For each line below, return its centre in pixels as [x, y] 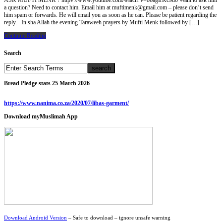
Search [13, 53]
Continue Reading [25, 36]
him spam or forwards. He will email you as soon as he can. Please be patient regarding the [110, 15]
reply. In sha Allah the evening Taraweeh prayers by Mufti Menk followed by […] [102, 23]
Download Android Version [35, 218]
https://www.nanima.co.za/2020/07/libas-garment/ [66, 103]
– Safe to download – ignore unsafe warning [119, 218]
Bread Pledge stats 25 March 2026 [47, 83]
